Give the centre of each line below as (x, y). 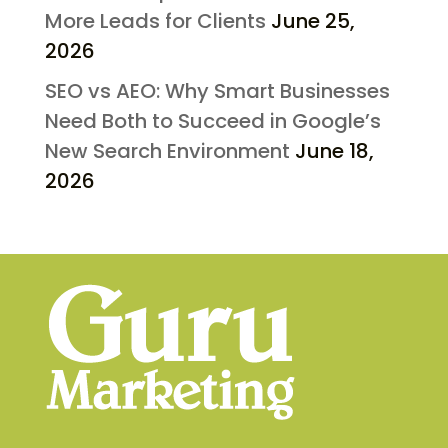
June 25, (312, 21)
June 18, (334, 151)
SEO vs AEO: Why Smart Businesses (217, 91)
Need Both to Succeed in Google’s (212, 121)
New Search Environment (167, 151)
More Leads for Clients (155, 21)
